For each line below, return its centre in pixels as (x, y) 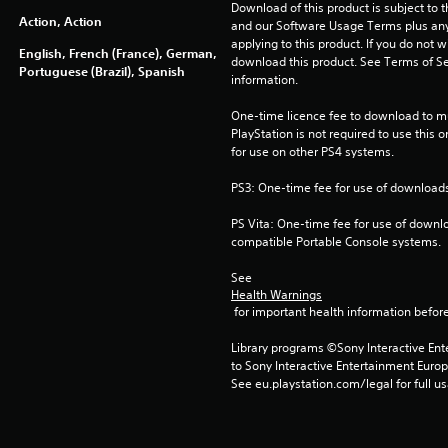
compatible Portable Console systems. (335, 242)
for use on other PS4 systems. (312, 152)
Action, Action (60, 21)
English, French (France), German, (117, 53)
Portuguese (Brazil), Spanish (101, 71)
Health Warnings (276, 295)
